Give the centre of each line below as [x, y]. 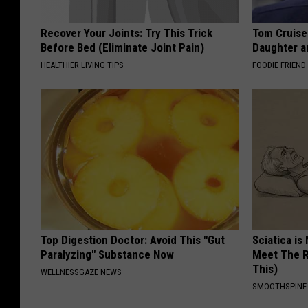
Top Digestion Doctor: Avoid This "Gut [133, 240]
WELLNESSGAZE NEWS [81, 272]
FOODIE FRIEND [279, 65]
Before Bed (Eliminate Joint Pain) [122, 48]
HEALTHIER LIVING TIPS [82, 65]
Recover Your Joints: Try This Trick [126, 33]
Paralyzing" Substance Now [107, 255]
